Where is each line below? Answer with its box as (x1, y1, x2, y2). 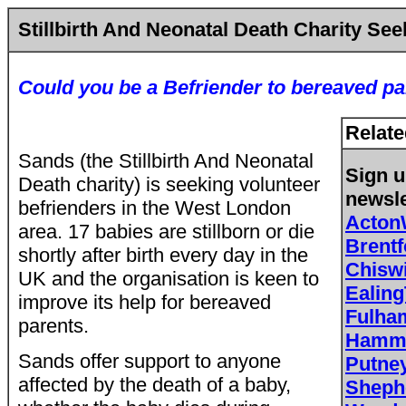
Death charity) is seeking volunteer (18, 173, 320, 196)
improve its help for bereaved (18, 291, 271, 314)
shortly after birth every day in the (18, 244, 308, 266)
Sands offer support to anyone (18, 350, 281, 372)
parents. (18, 314, 89, 337)
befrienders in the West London (18, 197, 291, 219)
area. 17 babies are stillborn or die (18, 220, 314, 243)
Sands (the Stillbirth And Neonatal (18, 150, 314, 172)
